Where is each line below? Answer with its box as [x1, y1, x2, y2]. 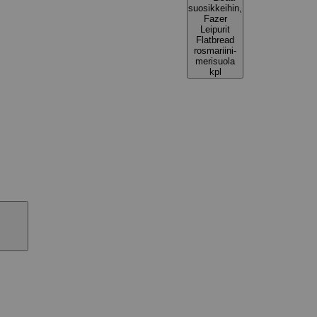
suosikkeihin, [188, 3, 242, 13]
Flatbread [196, 35, 234, 45]
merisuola [195, 56, 235, 67]
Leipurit [200, 24, 230, 35]
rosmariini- [194, 45, 236, 56]
